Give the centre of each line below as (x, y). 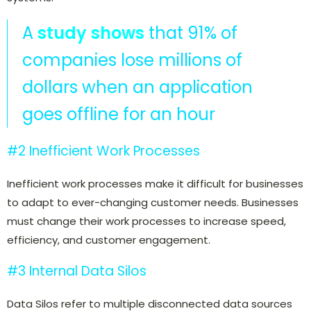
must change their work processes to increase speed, (146, 221)
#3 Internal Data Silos (77, 271)
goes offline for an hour (119, 115)
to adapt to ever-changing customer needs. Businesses (153, 203)
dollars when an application (138, 87)
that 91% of (191, 33)
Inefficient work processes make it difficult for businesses (155, 184)
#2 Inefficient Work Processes (105, 151)
